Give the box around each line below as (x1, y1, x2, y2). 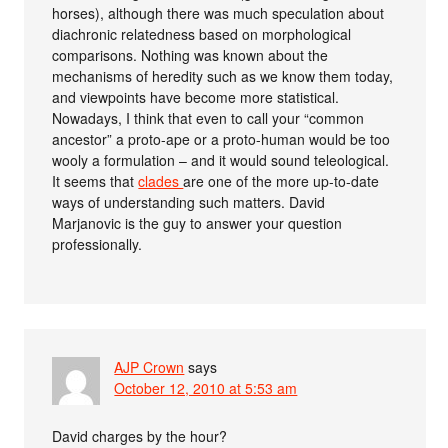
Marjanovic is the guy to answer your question (52, 212, 343, 233)
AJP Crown (114, 356, 185, 377)
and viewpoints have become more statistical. (52, 86, 340, 107)
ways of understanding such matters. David (52, 191, 326, 212)
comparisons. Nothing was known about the (52, 44, 329, 65)
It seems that (52, 170, 139, 191)
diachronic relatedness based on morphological (52, 23, 352, 44)
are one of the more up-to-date (183, 170, 380, 191)
